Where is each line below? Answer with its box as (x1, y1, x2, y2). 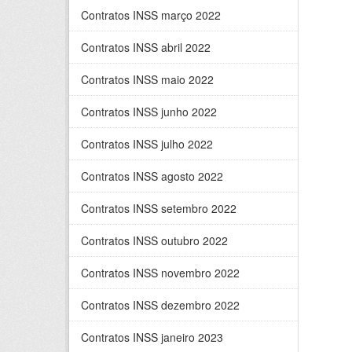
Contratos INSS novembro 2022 (81, 265, 240, 280)
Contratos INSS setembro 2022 (81, 200, 236, 216)
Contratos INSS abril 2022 (81, 39, 211, 55)
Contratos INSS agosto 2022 (81, 168, 223, 184)
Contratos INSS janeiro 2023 (81, 329, 223, 345)
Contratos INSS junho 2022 (81, 104, 217, 119)
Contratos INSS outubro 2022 (81, 233, 228, 248)
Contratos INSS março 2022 (81, 7, 221, 23)
